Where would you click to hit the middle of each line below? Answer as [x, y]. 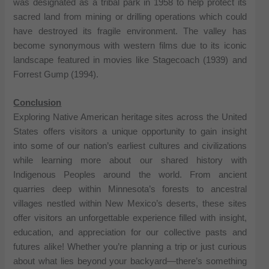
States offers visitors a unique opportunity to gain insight [130, 131]
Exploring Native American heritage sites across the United [130, 117]
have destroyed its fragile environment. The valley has [130, 31]
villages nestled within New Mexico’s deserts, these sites [130, 203]
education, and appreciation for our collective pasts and [130, 232]
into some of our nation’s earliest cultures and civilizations [130, 146]
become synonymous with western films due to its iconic [130, 45]
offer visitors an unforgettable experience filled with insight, [130, 218]
